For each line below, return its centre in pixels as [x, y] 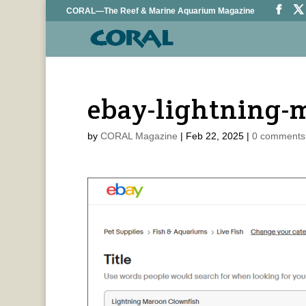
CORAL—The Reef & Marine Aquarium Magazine [161, 11]
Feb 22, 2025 [214, 136]
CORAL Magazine [139, 136]
